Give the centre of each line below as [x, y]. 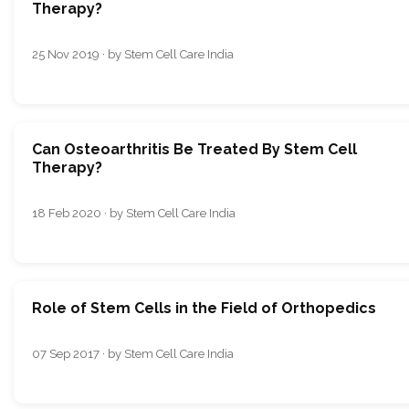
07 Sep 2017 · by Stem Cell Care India [133, 354]
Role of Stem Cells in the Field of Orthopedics [204, 309]
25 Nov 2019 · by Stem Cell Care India [133, 55]
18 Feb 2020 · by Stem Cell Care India [134, 214]
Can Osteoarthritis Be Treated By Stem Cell [194, 150]
